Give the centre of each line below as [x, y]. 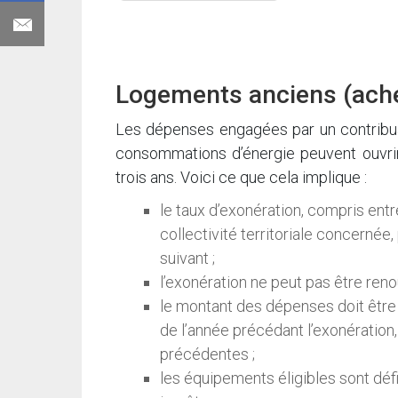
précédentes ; [207, 354]
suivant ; [187, 259]
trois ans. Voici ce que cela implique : [241, 178]
